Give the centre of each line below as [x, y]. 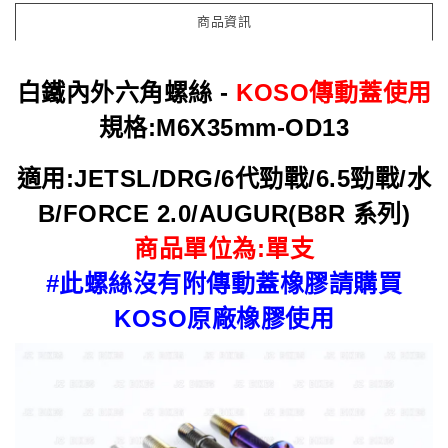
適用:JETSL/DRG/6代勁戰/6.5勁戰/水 [224, 178]
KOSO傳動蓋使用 [334, 92]
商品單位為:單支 [224, 248]
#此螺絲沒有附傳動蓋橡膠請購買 [224, 283]
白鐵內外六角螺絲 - [126, 92]
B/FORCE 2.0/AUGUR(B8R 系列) [224, 213]
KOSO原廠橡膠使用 [224, 318]
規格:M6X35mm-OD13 [224, 127]
